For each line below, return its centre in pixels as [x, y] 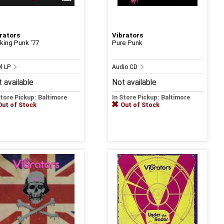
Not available [134, 82]
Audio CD [125, 67]
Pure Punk [127, 42]
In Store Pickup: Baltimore [151, 97]
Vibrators [127, 35]
